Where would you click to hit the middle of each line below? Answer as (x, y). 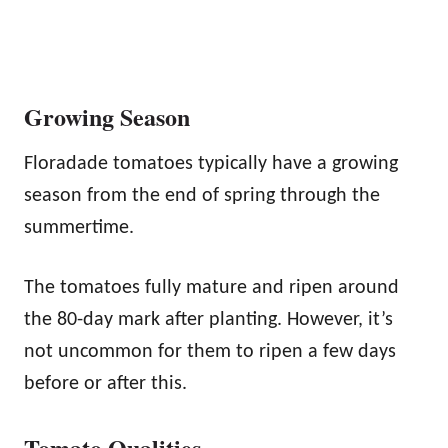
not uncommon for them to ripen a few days (210, 351)
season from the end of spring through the (202, 195)
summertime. (79, 227)
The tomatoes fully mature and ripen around (211, 287)
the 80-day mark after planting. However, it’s (208, 319)
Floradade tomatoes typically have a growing (211, 163)
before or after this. (105, 383)
